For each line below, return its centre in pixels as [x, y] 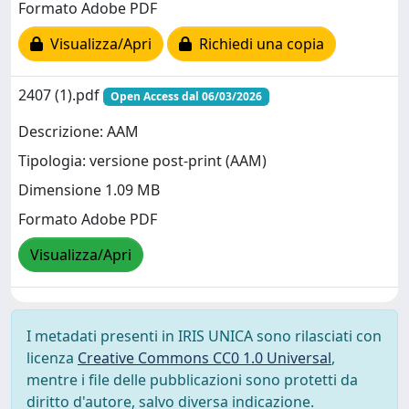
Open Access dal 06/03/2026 [186, 96]
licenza [52, 358]
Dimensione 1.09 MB [89, 190]
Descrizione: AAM [79, 132]
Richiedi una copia [258, 44]
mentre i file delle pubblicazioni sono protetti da [192, 380]
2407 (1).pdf [61, 95]
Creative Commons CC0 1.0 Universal [204, 358]
